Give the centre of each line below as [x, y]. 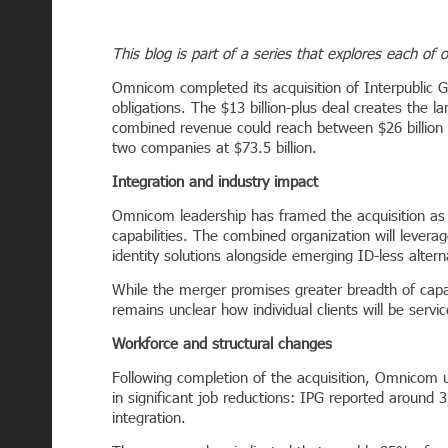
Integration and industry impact [215, 181]
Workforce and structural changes [222, 343]
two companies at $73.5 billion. [214, 147]
